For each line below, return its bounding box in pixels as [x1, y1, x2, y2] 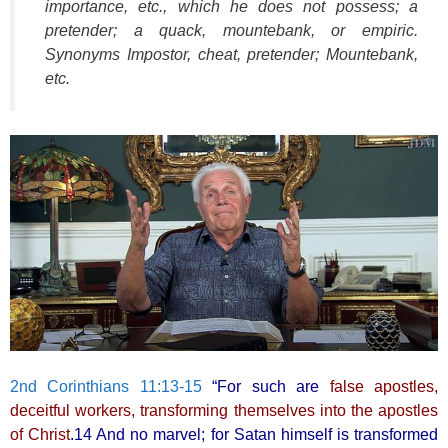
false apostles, [329, 377, 439, 395]
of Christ [10, 425, 71, 443]
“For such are [212, 377, 330, 395]
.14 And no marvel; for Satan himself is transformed [70, 425, 439, 443]
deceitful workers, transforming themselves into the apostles [10, 401, 438, 419]
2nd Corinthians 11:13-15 [10, 377, 202, 395]
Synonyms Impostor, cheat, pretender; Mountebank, [45, 45, 418, 63]
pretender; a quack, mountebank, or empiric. [45, 21, 418, 39]
